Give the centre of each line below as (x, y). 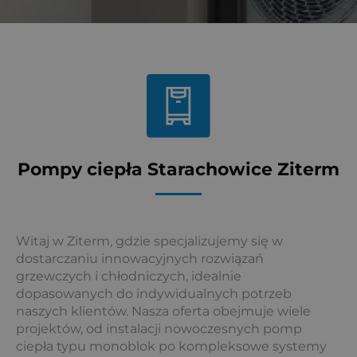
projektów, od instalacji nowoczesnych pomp (159, 329)
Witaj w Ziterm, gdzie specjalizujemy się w (149, 241)
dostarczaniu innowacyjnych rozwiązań (140, 259)
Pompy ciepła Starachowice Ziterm (178, 169)
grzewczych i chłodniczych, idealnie (129, 277)
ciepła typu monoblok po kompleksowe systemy (171, 347)
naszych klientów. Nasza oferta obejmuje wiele (163, 312)
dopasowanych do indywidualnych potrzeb (154, 294)
